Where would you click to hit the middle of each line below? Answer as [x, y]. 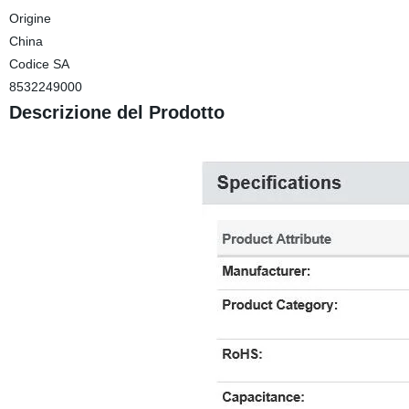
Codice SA [39, 64]
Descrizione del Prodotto [116, 112]
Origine [30, 18]
